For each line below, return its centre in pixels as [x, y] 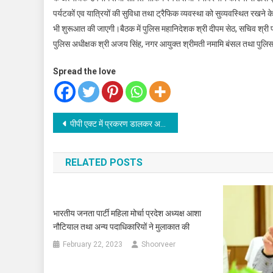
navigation [96, 148]
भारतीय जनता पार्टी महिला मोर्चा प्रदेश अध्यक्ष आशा [127, 214]
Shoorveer [159, 245]
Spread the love [84, 72]
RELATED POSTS [104, 163]
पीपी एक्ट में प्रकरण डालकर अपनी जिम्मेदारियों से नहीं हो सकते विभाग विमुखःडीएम [115, 124]
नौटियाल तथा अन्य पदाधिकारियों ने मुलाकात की [122, 227]
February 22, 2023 [93, 245]
